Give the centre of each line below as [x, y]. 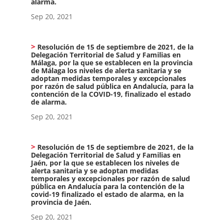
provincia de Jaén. [61, 202]
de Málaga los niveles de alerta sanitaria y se [106, 70]
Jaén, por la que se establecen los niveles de [105, 163]
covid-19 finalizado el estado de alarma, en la [107, 194]
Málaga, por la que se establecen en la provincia [111, 62]
